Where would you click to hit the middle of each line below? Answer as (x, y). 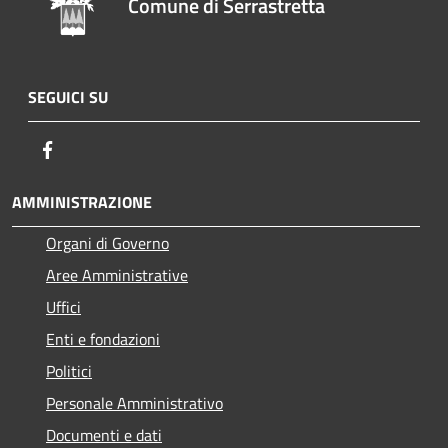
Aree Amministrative (117, 274)
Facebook (90, 148)
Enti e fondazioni (103, 338)
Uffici (63, 306)
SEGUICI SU (68, 96)
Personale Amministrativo (134, 402)
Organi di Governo (107, 242)
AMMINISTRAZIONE (82, 201)
